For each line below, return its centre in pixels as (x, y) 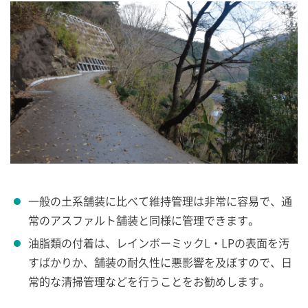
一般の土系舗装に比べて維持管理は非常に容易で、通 (160, 201)
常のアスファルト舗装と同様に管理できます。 (144, 220)
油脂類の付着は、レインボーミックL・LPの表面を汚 (159, 243)
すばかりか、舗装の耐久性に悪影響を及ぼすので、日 (160, 262)
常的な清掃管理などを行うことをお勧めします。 (149, 281)
